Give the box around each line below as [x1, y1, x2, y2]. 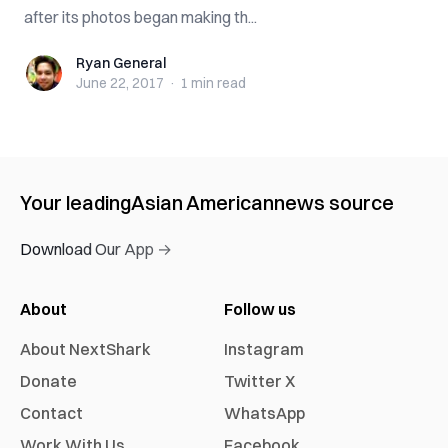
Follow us [224, 299, 296, 319]
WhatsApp [224, 403, 305, 423]
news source [274, 190, 394, 215]
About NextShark [20, 339, 151, 359]
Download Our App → [20, 239, 172, 259]
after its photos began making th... [24, 7, 257, 27]
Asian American [131, 190, 274, 215]
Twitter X [224, 371, 295, 391]
